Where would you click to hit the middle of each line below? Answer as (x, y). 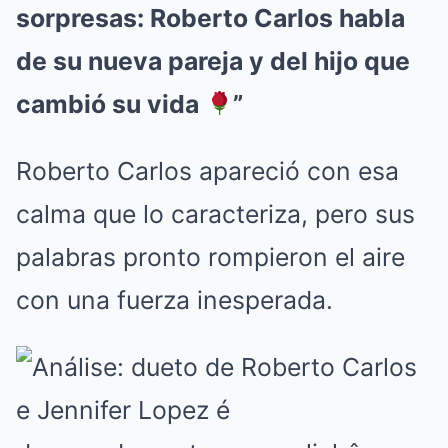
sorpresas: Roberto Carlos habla (210, 18)
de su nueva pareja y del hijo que (213, 61)
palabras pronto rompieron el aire (210, 257)
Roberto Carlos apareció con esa (207, 171)
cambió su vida (110, 104)
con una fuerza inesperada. (174, 300)
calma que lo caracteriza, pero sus (215, 214)
